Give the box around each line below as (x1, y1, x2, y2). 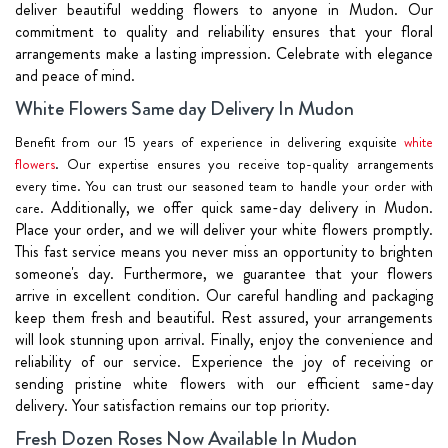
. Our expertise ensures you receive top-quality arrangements (55, 153, 433, 174)
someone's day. (15, 261, 123, 285)
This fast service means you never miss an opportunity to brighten (15, 239, 433, 263)
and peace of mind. (15, 63, 135, 87)
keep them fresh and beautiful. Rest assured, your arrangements (15, 305, 433, 329)
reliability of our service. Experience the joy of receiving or (15, 349, 433, 373)
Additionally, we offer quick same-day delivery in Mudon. (50, 195, 433, 219)
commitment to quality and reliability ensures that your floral (15, 19, 433, 43)
